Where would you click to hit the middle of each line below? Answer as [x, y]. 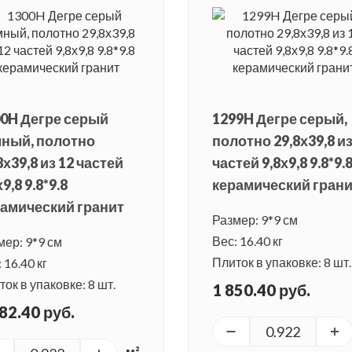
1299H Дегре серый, [280, 119]
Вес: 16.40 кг [247, 241]
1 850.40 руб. [261, 290]
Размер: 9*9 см [255, 220]
